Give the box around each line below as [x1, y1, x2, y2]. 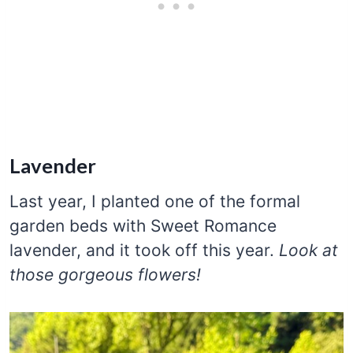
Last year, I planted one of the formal [9, 191, 300, 211]
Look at [279, 240, 338, 260]
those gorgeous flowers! [9, 264, 201, 284]
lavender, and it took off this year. [9, 240, 279, 260]
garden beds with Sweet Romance [9, 215, 277, 236]
